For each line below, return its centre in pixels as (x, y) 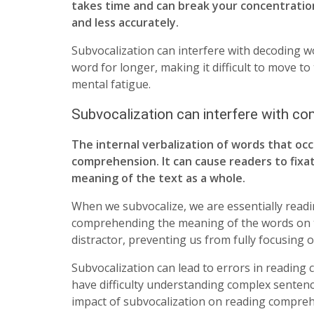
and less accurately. (125, 23)
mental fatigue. (111, 84)
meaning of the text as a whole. (160, 178)
